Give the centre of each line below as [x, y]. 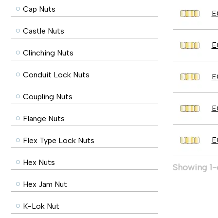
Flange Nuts [44, 118]
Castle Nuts [44, 31]
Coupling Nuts [48, 97]
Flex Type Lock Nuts [59, 140]
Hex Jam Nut [45, 184]
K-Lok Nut [41, 206]
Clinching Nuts [48, 53]
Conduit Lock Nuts [56, 75]
